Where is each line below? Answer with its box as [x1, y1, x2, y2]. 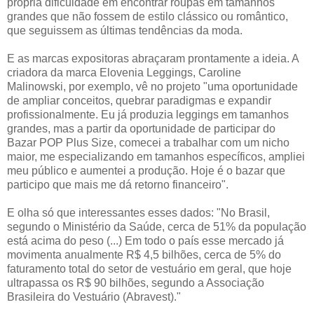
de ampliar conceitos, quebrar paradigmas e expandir [7, 94, 271, 107]
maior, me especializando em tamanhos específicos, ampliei [7, 150, 305, 163]
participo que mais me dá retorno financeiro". [7, 178, 228, 191]
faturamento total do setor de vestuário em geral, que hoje [7, 262, 292, 275]
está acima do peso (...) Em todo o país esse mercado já [7, 234, 284, 247]
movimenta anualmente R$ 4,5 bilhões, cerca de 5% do [7, 248, 281, 261]
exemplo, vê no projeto [85, 80, 203, 93]
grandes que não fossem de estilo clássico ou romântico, [7, 10, 288, 22]
